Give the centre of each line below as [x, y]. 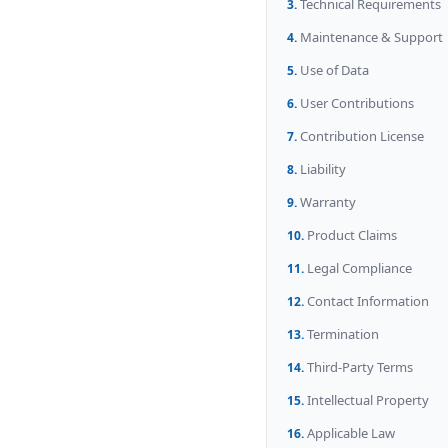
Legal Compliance [359, 268]
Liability [323, 169]
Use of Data [334, 70]
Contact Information [368, 301]
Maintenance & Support [371, 37]
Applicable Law [351, 433]
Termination [343, 334]
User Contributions [357, 103]
